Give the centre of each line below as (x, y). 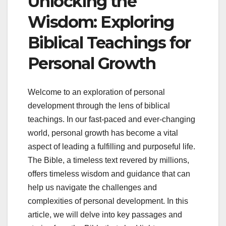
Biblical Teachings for (109, 43)
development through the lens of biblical (99, 105)
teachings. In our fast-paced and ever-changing (111, 119)
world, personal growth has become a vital (103, 133)
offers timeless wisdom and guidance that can (109, 174)
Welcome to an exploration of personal (96, 92)
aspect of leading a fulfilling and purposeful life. (111, 146)
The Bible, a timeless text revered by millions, (108, 160)
